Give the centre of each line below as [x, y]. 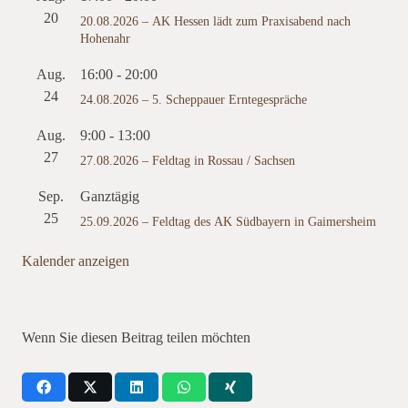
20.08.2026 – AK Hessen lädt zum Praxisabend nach [215, 20]
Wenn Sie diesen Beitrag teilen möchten [136, 337]
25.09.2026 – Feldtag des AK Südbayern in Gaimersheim [228, 220]
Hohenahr [105, 37]
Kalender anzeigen [76, 260]
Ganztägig [110, 195]
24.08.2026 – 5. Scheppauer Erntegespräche [194, 98]
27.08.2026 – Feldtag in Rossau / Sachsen [188, 159]
